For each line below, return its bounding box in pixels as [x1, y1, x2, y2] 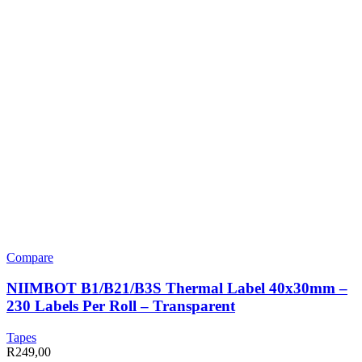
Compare [6, 250, 53, 264]
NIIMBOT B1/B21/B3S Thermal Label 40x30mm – [6, 280, 347, 297]
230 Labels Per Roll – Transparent [6, 297, 235, 315]
